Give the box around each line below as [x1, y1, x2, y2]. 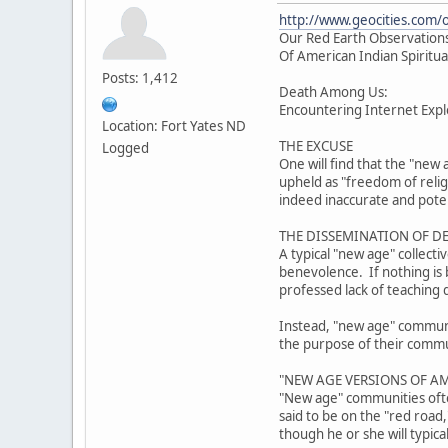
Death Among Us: [279, 82, 388, 101]
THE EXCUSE [279, 136, 353, 155]
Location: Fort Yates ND [102, 116, 246, 135]
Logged [102, 138, 149, 157]
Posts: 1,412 [102, 68, 178, 87]
